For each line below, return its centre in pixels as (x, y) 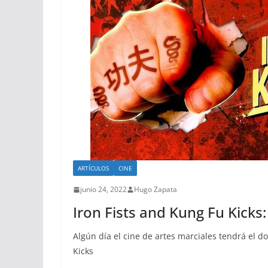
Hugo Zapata (156, 189)
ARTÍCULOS (93, 168)
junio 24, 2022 (103, 189)
